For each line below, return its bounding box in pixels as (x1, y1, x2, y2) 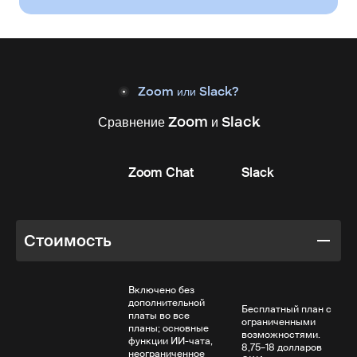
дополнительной (128, 296, 206, 309)
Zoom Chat (128, 163, 194, 181)
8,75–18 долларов (241, 340, 322, 354)
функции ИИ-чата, (128, 334, 214, 347)
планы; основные (128, 321, 210, 335)
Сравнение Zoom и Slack (97, 112, 260, 131)
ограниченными (241, 315, 316, 328)
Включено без (128, 283, 195, 296)
